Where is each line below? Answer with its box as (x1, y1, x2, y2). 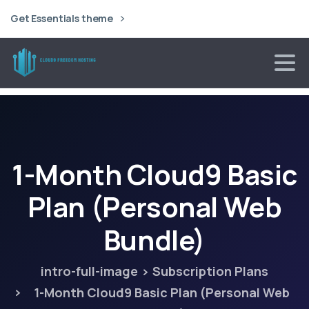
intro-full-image (41, 262, 138, 279)
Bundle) (103, 221, 206, 259)
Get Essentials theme (10, 12, 116, 25)
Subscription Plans (152, 262, 268, 279)
